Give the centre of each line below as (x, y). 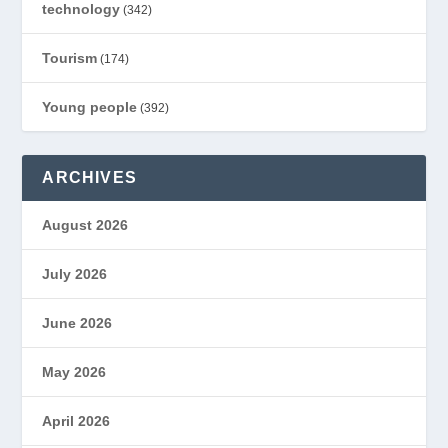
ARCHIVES (90, 177)
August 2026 (85, 224)
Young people (90, 106)
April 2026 (76, 420)
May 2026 (74, 371)
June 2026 (77, 322)
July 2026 (75, 273)
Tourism (70, 57)
